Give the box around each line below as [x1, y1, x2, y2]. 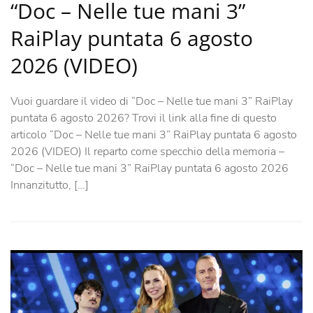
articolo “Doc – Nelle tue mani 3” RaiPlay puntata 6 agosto [10, 126, 297, 143]
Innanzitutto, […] [10, 177, 89, 193]
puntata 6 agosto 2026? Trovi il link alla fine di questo [10, 110, 277, 126]
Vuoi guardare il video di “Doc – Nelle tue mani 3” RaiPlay [10, 93, 293, 109]
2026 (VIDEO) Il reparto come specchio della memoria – [10, 143, 284, 159]
